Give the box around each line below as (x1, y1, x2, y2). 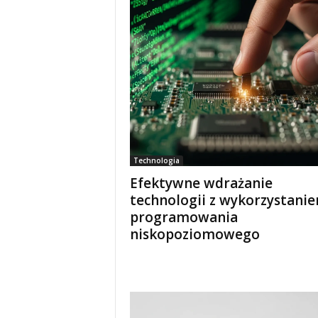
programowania (129, 208, 238, 226)
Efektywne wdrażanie (129, 174, 273, 192)
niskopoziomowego (129, 225, 260, 243)
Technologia (133, 155, 180, 165)
